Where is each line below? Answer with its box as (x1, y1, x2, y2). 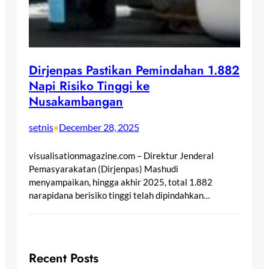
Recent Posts (29, 249, 98, 268)
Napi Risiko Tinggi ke (29, 76, 150, 95)
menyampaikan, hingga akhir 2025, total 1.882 (29, 177, 213, 188)
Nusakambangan (29, 92, 123, 110)
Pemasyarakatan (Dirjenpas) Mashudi (29, 163, 178, 175)
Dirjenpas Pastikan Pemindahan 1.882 (29, 61, 240, 79)
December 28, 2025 (59, 121, 139, 133)
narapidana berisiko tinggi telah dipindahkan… (29, 190, 210, 201)
